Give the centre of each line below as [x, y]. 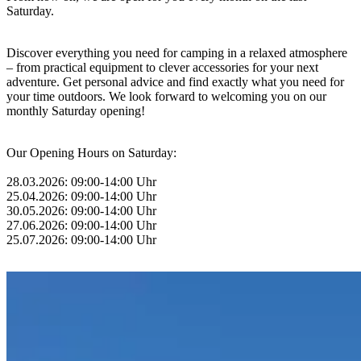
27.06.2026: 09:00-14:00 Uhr [81, 225]
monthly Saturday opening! [76, 111]
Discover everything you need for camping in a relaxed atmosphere [177, 53]
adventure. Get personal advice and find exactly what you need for [175, 82]
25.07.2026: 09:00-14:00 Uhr [81, 240]
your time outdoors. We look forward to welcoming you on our [166, 96]
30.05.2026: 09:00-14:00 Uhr [81, 211]
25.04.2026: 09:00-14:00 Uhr [81, 196]
